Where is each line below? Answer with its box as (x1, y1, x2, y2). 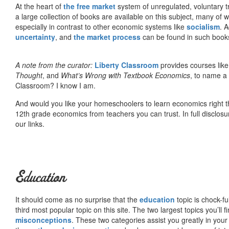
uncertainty (15, 31, 55, 42)
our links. (15, 118, 44, 129)
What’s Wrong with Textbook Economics (61, 70, 190, 80)
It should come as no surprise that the (15, 194, 140, 204)
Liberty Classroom (95, 59, 158, 70)
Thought (15, 70, 42, 80)
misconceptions (15, 214, 72, 225)
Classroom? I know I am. (15, 80, 96, 90)
